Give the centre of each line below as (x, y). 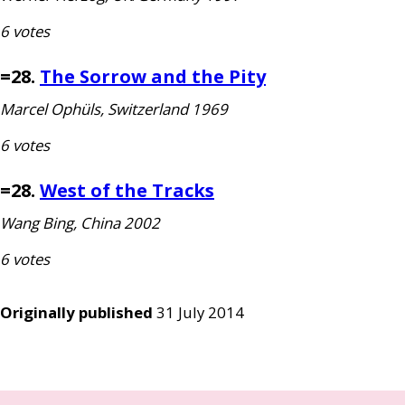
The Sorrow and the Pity (153, 76)
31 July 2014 (200, 312)
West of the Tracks (127, 190)
